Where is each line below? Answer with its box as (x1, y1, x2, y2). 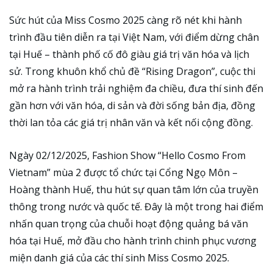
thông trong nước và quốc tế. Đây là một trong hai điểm (9, 199, 263, 213)
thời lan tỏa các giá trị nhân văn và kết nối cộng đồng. (9, 116, 253, 130)
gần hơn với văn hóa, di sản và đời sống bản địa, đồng (9, 99, 255, 113)
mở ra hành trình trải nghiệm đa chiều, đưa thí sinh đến (9, 82, 263, 96)
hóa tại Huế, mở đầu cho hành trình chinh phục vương (9, 233, 257, 247)
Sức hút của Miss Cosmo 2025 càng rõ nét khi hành (9, 13, 242, 27)
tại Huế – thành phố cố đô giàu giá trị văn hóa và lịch (9, 48, 249, 62)
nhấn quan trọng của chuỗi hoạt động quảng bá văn (9, 216, 248, 230)
